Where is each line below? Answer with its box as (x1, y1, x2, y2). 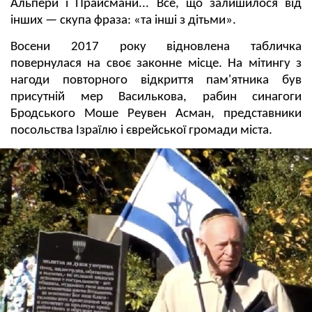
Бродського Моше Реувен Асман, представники (10, 107, 302, 120)
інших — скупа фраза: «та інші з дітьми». (10, 13, 236, 27)
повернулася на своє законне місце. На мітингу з (10, 56, 302, 70)
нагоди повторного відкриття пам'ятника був (10, 73, 302, 87)
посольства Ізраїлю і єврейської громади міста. (10, 123, 272, 137)
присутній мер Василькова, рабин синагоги (10, 90, 302, 104)
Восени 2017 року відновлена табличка (10, 40, 302, 54)
